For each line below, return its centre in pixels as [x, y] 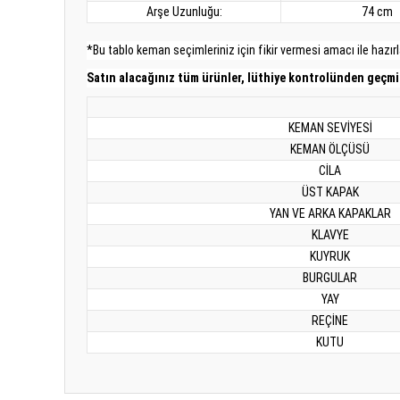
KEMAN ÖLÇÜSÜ [330, 149]
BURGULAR [330, 278]
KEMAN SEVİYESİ [330, 128]
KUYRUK [330, 256]
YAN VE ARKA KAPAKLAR [330, 213]
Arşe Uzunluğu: [184, 12]
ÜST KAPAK [330, 192]
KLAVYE [330, 235]
